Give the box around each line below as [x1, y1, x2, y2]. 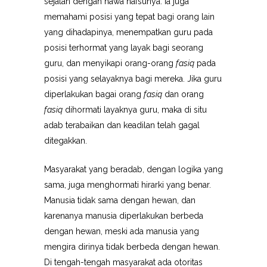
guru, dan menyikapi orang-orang [44, 58, 176, 68]
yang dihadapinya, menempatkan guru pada [44, 27, 213, 37]
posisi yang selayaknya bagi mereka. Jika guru [44, 74, 222, 83]
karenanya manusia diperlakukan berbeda [44, 211, 203, 221]
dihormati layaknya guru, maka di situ [63, 105, 207, 114]
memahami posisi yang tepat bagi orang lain [44, 12, 215, 21]
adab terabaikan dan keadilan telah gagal [44, 120, 200, 130]
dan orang [162, 89, 204, 99]
